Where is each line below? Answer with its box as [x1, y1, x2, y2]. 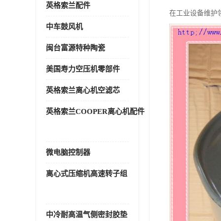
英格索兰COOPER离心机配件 [46, 108, 145, 115]
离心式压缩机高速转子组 [46, 170, 127, 178]
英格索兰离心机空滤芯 [46, 86, 120, 94]
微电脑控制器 [46, 148, 90, 156]
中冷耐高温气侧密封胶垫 [46, 211, 127, 219]
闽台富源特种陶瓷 [46, 44, 105, 52]
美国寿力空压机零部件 [46, 65, 120, 73]
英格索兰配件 [46, 1, 90, 9]
